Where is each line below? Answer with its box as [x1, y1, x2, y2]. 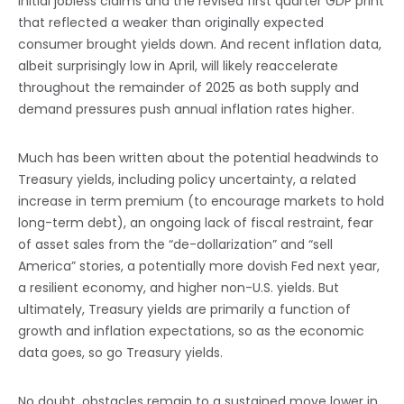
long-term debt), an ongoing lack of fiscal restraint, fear [18, 214, 373, 233]
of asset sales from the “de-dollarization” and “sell [18, 235, 333, 254]
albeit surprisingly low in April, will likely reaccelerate [18, 57, 338, 76]
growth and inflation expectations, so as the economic [18, 322, 364, 341]
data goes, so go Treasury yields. [18, 344, 223, 363]
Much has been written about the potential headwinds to [18, 149, 379, 168]
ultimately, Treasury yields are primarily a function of [18, 300, 351, 319]
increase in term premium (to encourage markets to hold [18, 192, 384, 211]
